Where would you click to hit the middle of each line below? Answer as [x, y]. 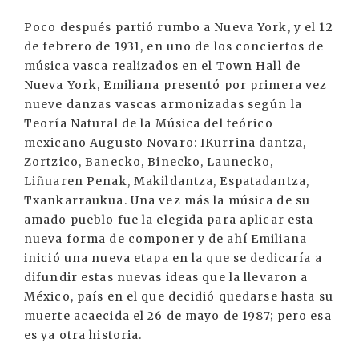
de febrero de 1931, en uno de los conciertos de [174, 47]
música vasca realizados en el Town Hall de [163, 66]
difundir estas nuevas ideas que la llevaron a [166, 278]
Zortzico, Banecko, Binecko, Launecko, [149, 162]
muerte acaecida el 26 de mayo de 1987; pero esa [178, 316]
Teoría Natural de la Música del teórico [149, 124]
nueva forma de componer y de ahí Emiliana [165, 239]
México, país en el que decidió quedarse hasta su [179, 297]
